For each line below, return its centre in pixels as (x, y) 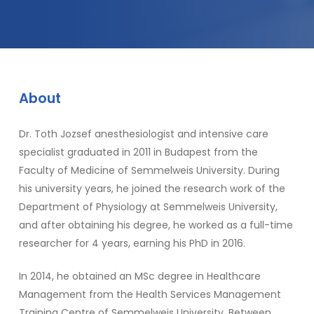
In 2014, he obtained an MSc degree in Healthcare (140, 276)
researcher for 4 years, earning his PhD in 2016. (132, 243)
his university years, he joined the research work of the (152, 189)
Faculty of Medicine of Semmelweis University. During (150, 170)
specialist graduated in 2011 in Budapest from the (139, 152)
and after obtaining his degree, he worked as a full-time (156, 225)
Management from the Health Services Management (150, 294)
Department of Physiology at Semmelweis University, (149, 207)
